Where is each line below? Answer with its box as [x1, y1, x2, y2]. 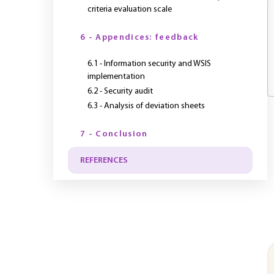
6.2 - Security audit [87, 87, 153, 96]
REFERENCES [80, 155, 128, 165]
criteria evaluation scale [87, 5, 172, 14]
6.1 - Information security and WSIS [87, 59, 211, 68]
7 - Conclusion [80, 130, 148, 139]
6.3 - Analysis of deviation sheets [87, 102, 205, 111]
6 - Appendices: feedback [80, 33, 199, 42]
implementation [87, 72, 145, 81]
